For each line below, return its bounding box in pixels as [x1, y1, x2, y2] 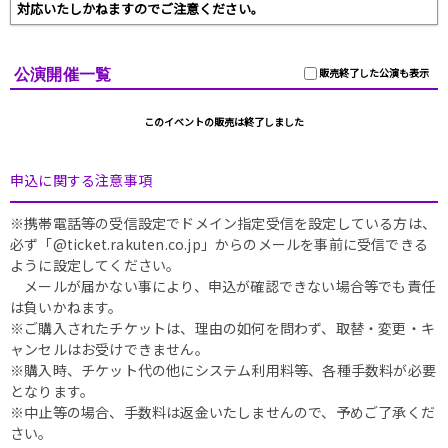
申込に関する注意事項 [10, 170, 152, 191]
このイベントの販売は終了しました [144, 114, 304, 130]
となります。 [10, 381, 95, 402]
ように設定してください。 [10, 255, 181, 276]
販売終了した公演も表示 [317, 65, 430, 81]
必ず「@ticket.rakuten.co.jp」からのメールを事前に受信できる [10, 234, 428, 255]
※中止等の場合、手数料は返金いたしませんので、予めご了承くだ [10, 402, 435, 423]
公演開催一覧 [14, 65, 112, 85]
